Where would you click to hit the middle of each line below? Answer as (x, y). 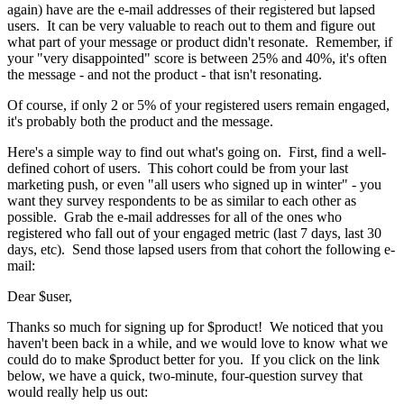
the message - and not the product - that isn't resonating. (165, 74)
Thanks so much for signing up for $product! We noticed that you (195, 326)
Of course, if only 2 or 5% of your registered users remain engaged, (198, 105)
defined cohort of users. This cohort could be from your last (178, 168)
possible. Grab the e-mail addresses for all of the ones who (174, 216)
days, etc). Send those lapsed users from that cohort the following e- (201, 249)
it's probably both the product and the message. (142, 121)
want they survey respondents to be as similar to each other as (182, 200)
